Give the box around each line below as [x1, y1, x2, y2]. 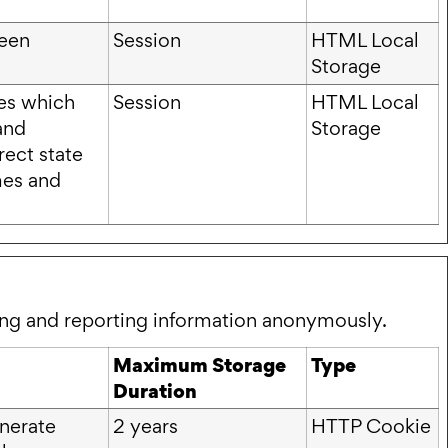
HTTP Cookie [311, 413, 431, 440]
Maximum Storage [113, 351, 286, 380]
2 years [113, 413, 178, 440]
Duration [113, 377, 197, 406]
